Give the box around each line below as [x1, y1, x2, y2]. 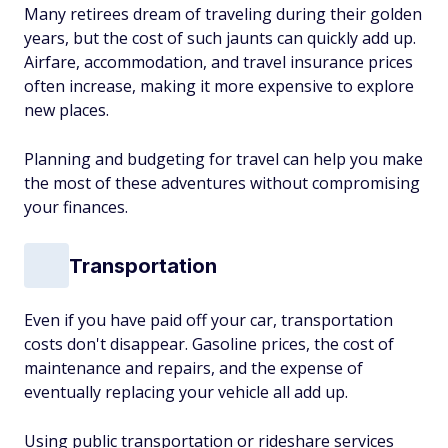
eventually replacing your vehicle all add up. [24, 381, 348, 403]
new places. [24, 99, 109, 121]
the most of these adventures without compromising [24, 172, 420, 194]
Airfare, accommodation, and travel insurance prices [24, 51, 413, 73]
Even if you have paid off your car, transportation [24, 309, 393, 331]
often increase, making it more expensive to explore [24, 75, 414, 97]
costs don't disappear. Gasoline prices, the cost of [24, 333, 394, 355]
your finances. [24, 196, 128, 218]
